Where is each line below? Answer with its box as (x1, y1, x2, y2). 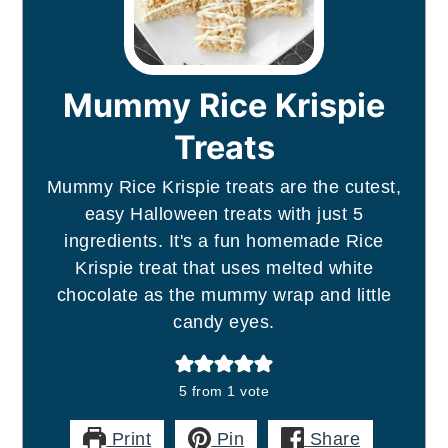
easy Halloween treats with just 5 (84, 203, 364, 224)
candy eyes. (173, 311, 275, 332)
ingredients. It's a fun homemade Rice (64, 230, 384, 251)
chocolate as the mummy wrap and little (56, 284, 392, 305)
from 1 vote (187, 382, 270, 399)
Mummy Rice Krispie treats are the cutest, (46, 176, 402, 197)
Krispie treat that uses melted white (75, 257, 373, 278)
